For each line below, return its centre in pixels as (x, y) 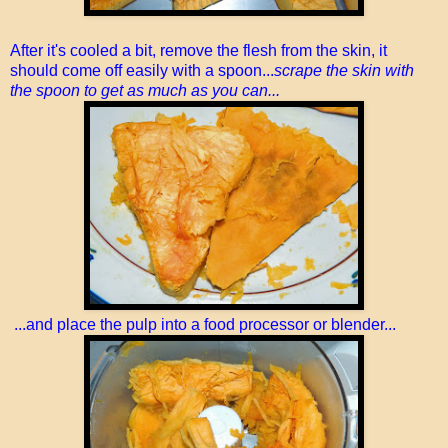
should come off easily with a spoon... (142, 70)
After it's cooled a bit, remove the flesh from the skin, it (198, 50)
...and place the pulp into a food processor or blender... (203, 324)
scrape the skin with (344, 70)
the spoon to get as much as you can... (145, 90)
